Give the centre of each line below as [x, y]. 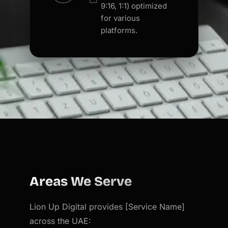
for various [121, 18]
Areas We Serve [81, 181]
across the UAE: [61, 221]
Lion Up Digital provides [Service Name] [107, 206]
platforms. [119, 30]
